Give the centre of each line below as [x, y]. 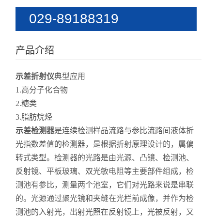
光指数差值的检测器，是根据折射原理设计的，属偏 [105, 144]
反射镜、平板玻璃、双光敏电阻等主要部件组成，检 [105, 171]
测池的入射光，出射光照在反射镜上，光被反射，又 [105, 212]
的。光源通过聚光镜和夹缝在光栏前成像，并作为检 [105, 198]
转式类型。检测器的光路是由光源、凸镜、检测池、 [105, 158]
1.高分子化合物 [42, 90]
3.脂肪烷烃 [34, 117]
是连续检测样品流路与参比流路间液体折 [124, 131]
